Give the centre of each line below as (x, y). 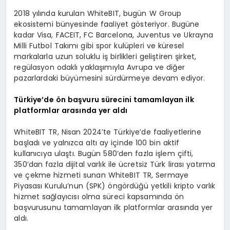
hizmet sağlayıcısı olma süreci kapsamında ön (99, 196)
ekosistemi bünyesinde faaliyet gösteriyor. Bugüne (107, 24)
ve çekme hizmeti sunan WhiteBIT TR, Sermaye (101, 175)
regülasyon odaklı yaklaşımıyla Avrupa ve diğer (99, 67)
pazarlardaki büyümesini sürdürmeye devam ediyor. (110, 78)
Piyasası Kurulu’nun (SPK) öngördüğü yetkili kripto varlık (115, 186)
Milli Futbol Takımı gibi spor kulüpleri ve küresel (99, 45)
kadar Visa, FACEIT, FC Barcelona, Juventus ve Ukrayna (114, 35)
